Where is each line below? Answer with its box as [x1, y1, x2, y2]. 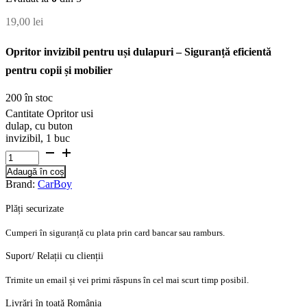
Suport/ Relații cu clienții [5, 251, 103, 262]
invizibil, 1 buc [5, 132, 70, 145]
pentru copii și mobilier [5, 64, 112, 77]
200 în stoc [5, 92, 53, 104]
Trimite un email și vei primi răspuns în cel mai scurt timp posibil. [5, 274, 249, 285]
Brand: [5, 178, 38, 191]
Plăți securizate [5, 203, 64, 214]
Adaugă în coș [7, 167, 64, 177]
